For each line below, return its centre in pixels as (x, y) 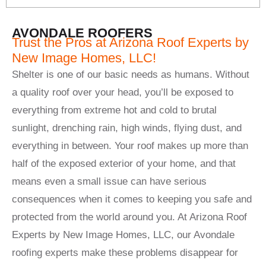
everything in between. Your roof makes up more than (130, 146)
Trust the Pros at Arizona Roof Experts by (130, 42)
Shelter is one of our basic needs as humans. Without (131, 75)
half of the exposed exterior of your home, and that (124, 164)
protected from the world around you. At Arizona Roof (129, 217)
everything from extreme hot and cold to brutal (114, 110)
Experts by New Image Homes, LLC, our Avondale (123, 235)
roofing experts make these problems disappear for (125, 253)
